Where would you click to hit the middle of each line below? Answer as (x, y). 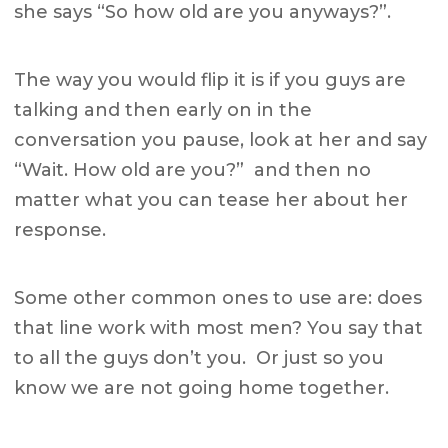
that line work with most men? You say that (219, 328)
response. (60, 230)
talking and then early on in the (163, 110)
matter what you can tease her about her (211, 200)
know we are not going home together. (202, 388)
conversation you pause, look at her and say (221, 140)
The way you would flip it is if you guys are (210, 80)
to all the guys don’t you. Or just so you (199, 358)
